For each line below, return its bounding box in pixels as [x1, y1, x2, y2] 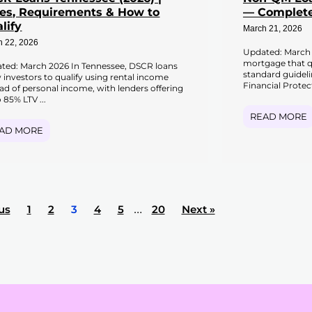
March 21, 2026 [242, 21, 302, 37]
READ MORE [249, 110, 307, 122]
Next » [181, 202, 215, 216]
